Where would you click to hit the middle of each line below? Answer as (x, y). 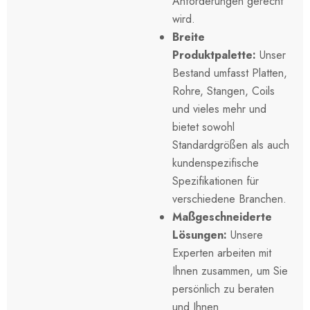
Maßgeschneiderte (222, 217)
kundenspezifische (216, 163)
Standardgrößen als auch (231, 145)
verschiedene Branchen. (229, 199)
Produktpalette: (214, 55)
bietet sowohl (203, 127)
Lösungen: (200, 235)
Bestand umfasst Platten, (230, 73)
